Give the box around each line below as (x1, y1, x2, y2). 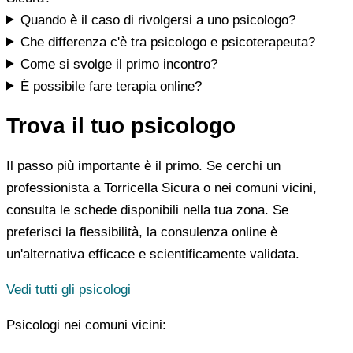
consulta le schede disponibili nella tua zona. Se (6, 203, 288, 218)
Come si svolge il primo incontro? (20, 56, 218, 72)
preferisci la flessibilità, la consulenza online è (6, 225, 277, 240)
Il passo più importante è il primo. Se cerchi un (6, 158, 281, 174)
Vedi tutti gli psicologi (6, 282, 131, 298)
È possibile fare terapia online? (20, 78, 203, 94)
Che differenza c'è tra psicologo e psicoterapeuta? (20, 34, 316, 50)
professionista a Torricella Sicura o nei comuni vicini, (6, 180, 317, 196)
